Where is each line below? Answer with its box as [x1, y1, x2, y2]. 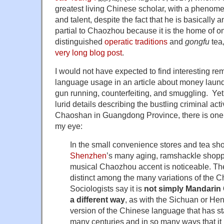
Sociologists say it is [70, 183, 144, 193]
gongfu [185, 36, 209, 46]
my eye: [55, 121, 82, 130]
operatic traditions [104, 36, 167, 46]
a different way [70, 194, 125, 204]
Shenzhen [70, 150, 106, 160]
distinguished [55, 36, 104, 46]
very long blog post [55, 47, 122, 57]
